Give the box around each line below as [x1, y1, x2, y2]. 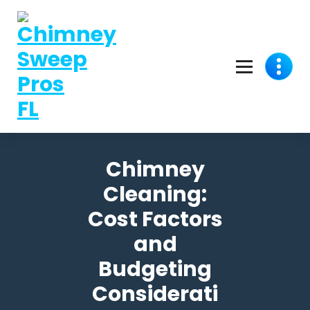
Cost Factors [87, 205, 223, 234]
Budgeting [98, 255, 212, 284]
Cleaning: [103, 180, 207, 209]
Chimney [105, 155, 205, 184]
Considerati [92, 280, 218, 309]
